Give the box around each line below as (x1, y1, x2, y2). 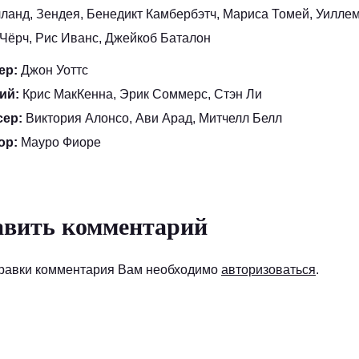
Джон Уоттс (21, 63, 88, 77)
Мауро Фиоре (21, 135, 101, 149)
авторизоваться (221, 262, 316, 276)
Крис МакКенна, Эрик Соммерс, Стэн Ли (22, 87, 262, 101)
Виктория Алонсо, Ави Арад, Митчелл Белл (26, 111, 282, 125)
